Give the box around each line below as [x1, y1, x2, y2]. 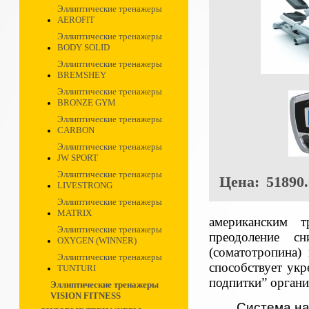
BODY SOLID [57, 42, 110, 52]
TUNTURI [57, 263, 96, 273]
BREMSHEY [57, 70, 106, 80]
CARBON [57, 125, 94, 135]
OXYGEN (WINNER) [57, 235, 137, 246]
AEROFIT [57, 14, 94, 25]
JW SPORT [57, 152, 98, 163]
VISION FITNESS [50, 290, 121, 301]
